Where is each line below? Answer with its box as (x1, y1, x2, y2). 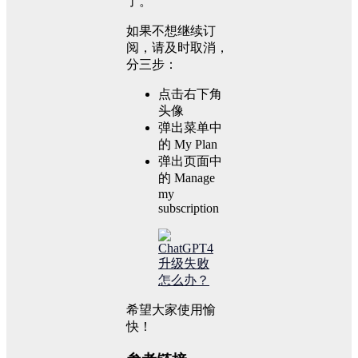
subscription (158, 201, 219, 215)
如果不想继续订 (126, 23, 216, 38)
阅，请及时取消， (126, 40, 229, 54)
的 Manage (158, 170, 215, 185)
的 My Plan (158, 137, 217, 151)
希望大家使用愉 (126, 302, 216, 316)
